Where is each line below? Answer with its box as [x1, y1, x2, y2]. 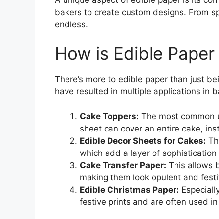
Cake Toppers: [80, 111, 139, 121]
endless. [55, 19, 88, 29]
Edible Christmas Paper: [80, 184, 179, 195]
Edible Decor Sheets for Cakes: [80, 135, 206, 146]
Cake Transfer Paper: [80, 160, 166, 170]
